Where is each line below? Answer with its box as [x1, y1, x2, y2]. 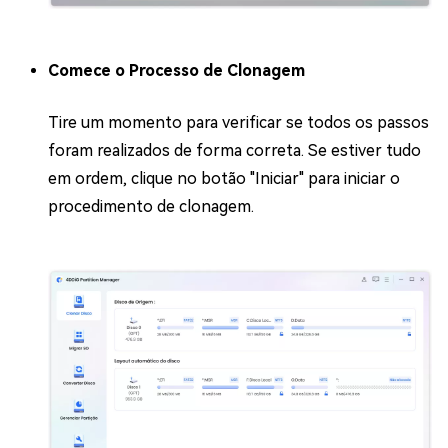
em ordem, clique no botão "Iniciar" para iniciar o [48, 168, 400, 188]
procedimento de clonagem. [48, 196, 254, 216]
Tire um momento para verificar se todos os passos [48, 112, 429, 132]
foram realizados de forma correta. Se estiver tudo [48, 140, 421, 160]
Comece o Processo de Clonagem [48, 60, 305, 80]
